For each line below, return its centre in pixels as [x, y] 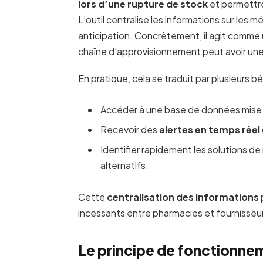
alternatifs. [124, 166]
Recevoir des [129, 130]
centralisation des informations [183, 197]
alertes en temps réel [209, 130]
